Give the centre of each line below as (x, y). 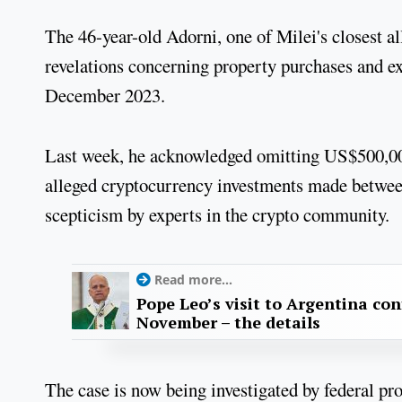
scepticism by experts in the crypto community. (217, 214)
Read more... (193, 280)
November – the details (228, 323)
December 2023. (108, 95)
